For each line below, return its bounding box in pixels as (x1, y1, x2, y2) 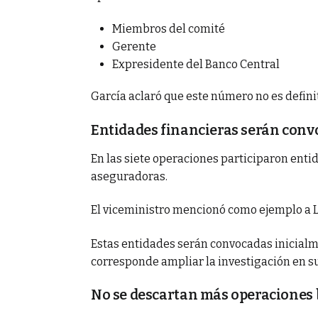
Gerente (112, 40, 156, 53)
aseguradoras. (91, 169, 168, 183)
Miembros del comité (112, 22, 225, 35)
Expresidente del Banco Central (112, 57, 280, 71)
